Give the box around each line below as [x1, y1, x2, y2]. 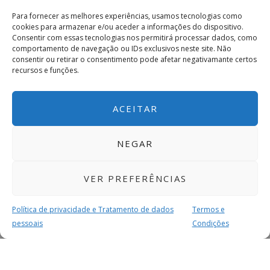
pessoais [12, 218, 43, 228]
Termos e [192, 204, 225, 215]
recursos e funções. [12, 65, 79, 75]
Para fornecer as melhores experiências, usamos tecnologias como [12, 11, 242, 21]
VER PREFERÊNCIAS [83, 172, 187, 184]
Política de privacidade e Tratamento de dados [12, 204, 174, 215]
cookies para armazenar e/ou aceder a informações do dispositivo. [12, 22, 243, 32]
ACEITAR [112, 102, 158, 115]
